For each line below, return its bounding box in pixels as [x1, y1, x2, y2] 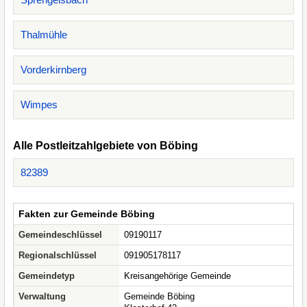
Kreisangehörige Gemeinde [124, 271, 231, 281]
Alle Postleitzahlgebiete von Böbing [13, 140, 198, 151]
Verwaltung [19, 291, 66, 302]
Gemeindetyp [19, 271, 75, 281]
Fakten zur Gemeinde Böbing [19, 208, 155, 219]
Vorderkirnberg [21, 64, 86, 75]
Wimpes [21, 99, 58, 110]
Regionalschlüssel [19, 250, 97, 260]
